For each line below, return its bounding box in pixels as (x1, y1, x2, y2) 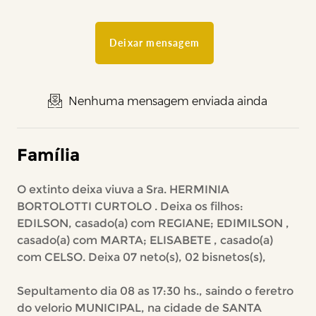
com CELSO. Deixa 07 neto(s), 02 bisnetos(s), (16, 250, 266, 264)
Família (16, 145, 80, 165)
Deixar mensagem (109, 37, 200, 49)
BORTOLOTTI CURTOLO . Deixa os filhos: (16, 200, 243, 213)
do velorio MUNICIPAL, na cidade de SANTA (16, 301, 262, 315)
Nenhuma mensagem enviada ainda (66, 95, 268, 108)
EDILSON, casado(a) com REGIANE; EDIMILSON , (16, 217, 289, 230)
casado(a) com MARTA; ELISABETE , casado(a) (16, 233, 273, 247)
